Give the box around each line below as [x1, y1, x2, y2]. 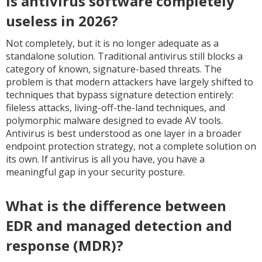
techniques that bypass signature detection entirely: [6, 88, 233, 101]
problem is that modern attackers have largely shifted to [6, 75, 253, 88]
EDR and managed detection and [6, 216, 232, 235]
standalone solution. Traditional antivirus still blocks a [6, 50, 243, 63]
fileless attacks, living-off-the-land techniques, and [6, 101, 225, 114]
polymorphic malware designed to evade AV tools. [6, 114, 223, 127]
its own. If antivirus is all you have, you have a [6, 153, 205, 166]
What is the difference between [6, 196, 226, 215]
